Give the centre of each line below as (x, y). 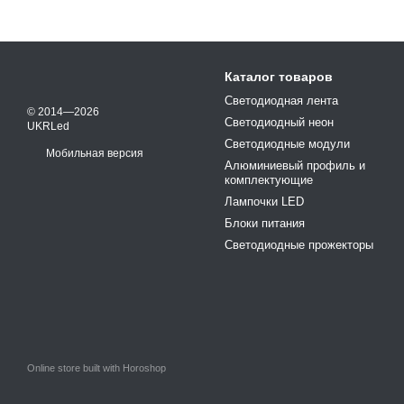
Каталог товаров (279, 77)
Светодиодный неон (279, 122)
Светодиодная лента (281, 101)
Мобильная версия (93, 153)
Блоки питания (265, 223)
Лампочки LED (264, 202)
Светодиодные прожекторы (299, 245)
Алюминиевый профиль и (295, 165)
